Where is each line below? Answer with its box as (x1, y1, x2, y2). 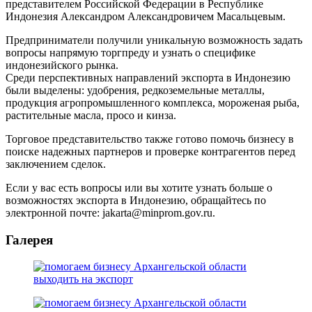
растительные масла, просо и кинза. (6, 109, 176, 121)
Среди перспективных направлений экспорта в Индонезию (6, 71, 290, 84)
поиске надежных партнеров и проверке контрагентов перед (6, 145, 295, 157)
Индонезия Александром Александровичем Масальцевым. (6, 10, 286, 22)
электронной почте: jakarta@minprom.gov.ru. (6, 206, 215, 219)
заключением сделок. (6, 157, 106, 170)
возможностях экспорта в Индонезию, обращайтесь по (6, 194, 266, 206)
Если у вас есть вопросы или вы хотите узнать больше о (6, 181, 272, 194)
